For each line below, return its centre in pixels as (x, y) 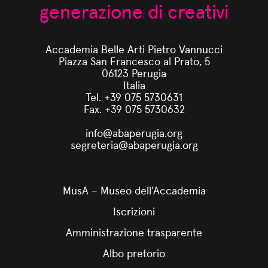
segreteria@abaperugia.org (134, 144)
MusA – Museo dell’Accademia (134, 190)
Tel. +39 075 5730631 (134, 97)
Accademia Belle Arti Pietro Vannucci (134, 49)
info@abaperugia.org (134, 133)
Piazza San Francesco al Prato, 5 (134, 61)
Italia (134, 85)
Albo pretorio (134, 253)
